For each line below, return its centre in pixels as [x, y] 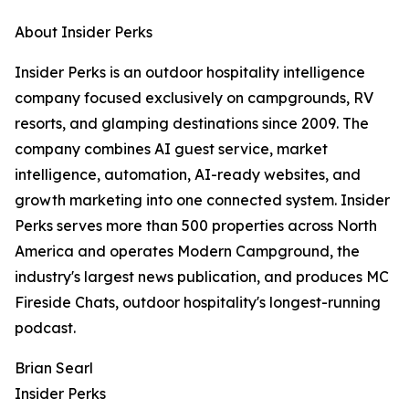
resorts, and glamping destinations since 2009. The [192, 124]
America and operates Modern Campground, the [187, 252]
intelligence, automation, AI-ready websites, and [188, 175]
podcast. [45, 328]
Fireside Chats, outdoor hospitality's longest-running [198, 303]
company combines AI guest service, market [171, 149]
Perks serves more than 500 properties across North [196, 226]
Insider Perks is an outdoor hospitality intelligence [190, 73]
